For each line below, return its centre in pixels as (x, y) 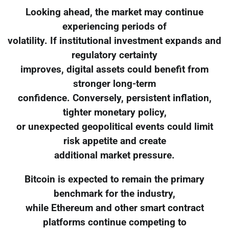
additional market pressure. (114, 155)
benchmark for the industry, (114, 193)
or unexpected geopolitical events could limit (114, 127)
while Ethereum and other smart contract (114, 208)
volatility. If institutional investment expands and (114, 41)
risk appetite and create (114, 141)
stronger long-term (114, 84)
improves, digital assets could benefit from (114, 69)
